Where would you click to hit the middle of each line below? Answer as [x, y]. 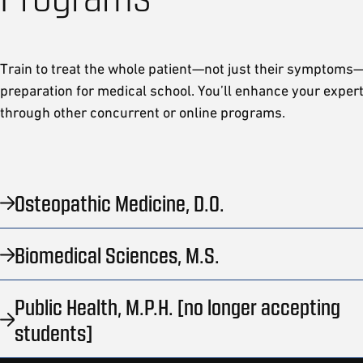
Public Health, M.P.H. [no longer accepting [177, 306]
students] [53, 332]
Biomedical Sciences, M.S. [117, 254]
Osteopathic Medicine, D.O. [120, 202]
